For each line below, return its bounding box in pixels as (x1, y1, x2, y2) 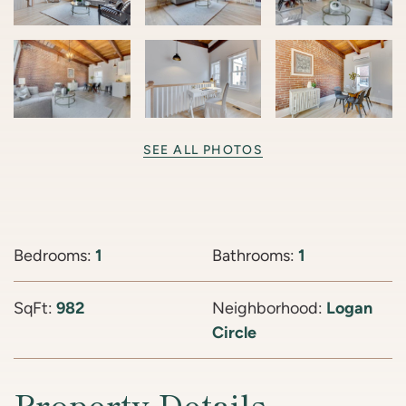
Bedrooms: (14, 246, 95, 266)
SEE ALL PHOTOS (142, 142, 264, 158)
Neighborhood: (212, 298, 326, 318)
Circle (212, 323, 256, 343)
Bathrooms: (212, 246, 298, 266)
